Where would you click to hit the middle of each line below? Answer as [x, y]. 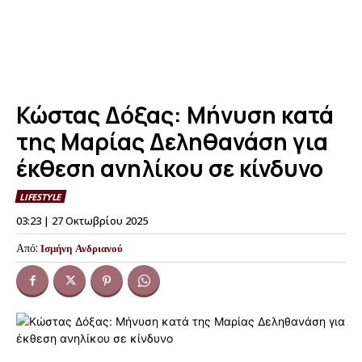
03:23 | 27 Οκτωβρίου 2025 [82, 220]
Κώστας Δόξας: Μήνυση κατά [175, 115]
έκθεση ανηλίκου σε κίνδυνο [170, 168]
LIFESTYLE [40, 197]
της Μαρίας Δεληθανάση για [172, 141]
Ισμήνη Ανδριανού [82, 248]
